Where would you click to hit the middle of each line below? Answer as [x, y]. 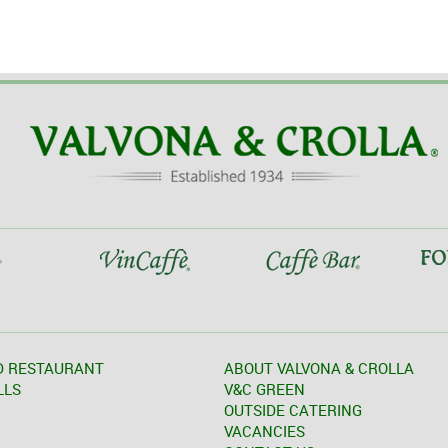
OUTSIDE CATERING [293, 409]
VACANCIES [264, 430]
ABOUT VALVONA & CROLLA [319, 367]
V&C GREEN [264, 388]
